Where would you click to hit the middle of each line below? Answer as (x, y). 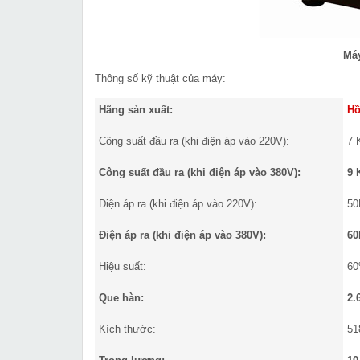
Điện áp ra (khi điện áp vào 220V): (178, 204)
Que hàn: (121, 298)
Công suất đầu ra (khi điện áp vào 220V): (194, 141)
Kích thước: (127, 329)
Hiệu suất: (123, 267)
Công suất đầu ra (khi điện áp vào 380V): (200, 173)
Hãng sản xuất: (136, 110)
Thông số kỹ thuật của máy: (160, 79)
